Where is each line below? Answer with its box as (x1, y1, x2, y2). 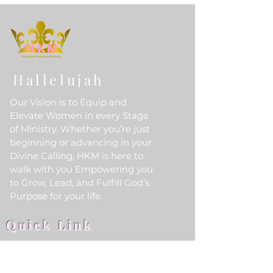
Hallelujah (13, 70, 105, 89)
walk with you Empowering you (10, 163, 153, 175)
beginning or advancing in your (10, 136, 152, 148)
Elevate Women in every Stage (10, 110, 149, 121)
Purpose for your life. (10, 190, 102, 202)
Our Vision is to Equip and (10, 96, 127, 108)
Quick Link (6, 216, 93, 233)
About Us (6, 252, 47, 263)
